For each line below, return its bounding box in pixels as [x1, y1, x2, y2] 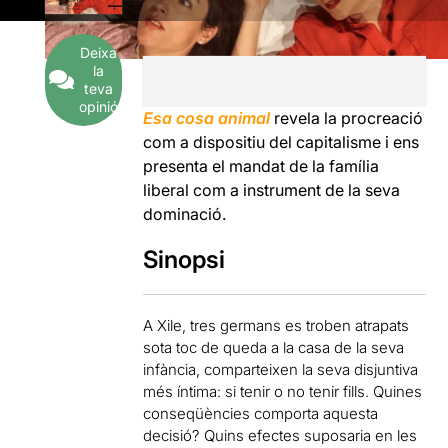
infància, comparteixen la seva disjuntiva [143, 359, 419, 379]
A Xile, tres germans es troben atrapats [143, 315, 410, 335]
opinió [78, 97, 118, 115]
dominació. [143, 203, 227, 224]
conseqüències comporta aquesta [143, 403, 379, 423]
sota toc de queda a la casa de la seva [143, 337, 405, 357]
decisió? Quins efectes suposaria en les [143, 425, 418, 445]
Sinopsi [143, 244, 226, 274]
